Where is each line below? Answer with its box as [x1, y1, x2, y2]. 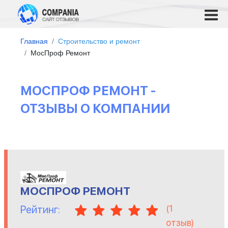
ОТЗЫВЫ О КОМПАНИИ [20, 101, 170, 116]
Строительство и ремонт [58, 37, 140, 45]
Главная [20, 37, 48, 45]
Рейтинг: [20, 204, 60, 216]
